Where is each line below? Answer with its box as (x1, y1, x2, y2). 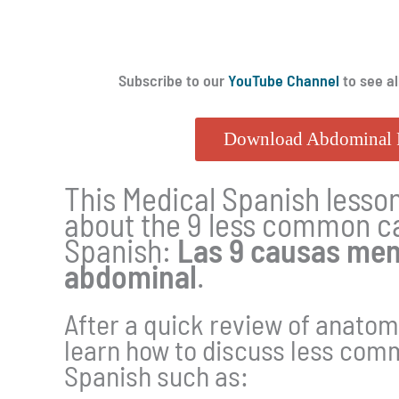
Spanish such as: (64, 358, 248, 393)
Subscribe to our (118, 70, 228, 91)
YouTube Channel (228, 70, 339, 91)
